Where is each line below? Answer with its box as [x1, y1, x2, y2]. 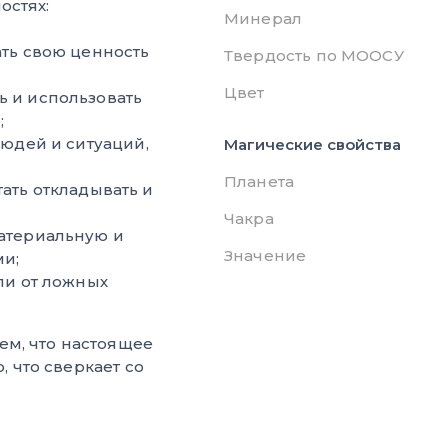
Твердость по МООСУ [224, 45, 404, 65]
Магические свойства [224, 134, 401, 154]
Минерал [224, 8, 303, 28]
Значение [224, 245, 307, 265]
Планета [224, 171, 295, 191]
